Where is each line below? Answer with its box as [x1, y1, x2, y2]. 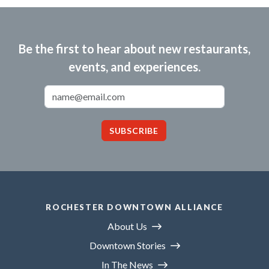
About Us [107, 220, 147, 232]
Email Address [134, 86, 193, 97]
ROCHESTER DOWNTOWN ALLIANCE [46, 202, 223, 212]
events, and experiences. [68, 59, 201, 74]
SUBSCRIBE [109, 125, 159, 136]
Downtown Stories [89, 240, 166, 251]
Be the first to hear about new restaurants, [19, 41, 250, 56]
